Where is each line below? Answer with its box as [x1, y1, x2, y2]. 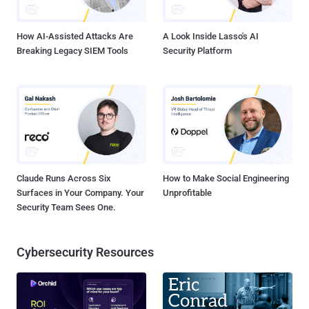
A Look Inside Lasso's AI [163, 31, 259, 42]
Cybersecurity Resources [17, 244, 154, 259]
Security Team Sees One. [17, 201, 116, 212]
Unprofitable [163, 187, 212, 198]
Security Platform [163, 46, 232, 57]
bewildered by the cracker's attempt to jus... [22, 6, 190, 17]
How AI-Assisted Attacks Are [17, 31, 133, 42]
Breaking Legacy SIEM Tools [17, 46, 128, 57]
